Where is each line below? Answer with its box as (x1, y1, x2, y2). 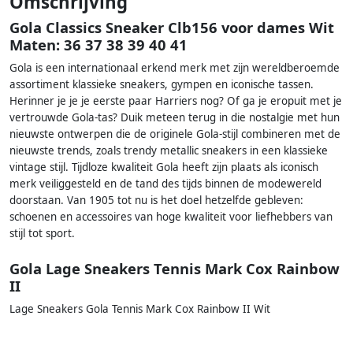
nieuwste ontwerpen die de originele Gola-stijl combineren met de (9, 127, 340, 142)
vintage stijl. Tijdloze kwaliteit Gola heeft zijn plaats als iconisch (9, 160, 318, 175)
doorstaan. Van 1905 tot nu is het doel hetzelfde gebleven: (9, 193, 303, 208)
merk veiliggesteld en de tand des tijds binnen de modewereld (9, 176, 321, 191)
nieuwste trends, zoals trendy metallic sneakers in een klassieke (9, 143, 328, 158)
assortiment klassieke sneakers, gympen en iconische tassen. (9, 77, 314, 92)
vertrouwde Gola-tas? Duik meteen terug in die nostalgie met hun (9, 110, 340, 125)
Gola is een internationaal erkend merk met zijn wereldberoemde (9, 61, 340, 76)
